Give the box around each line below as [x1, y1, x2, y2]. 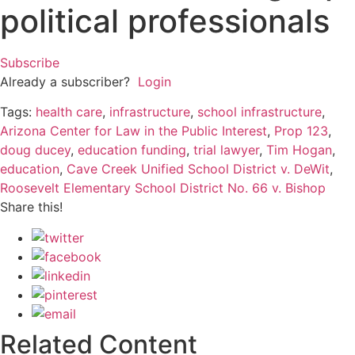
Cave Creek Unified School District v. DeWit [67, 161, 330, 177]
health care [36, 104, 102, 120]
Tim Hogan [266, 142, 332, 158]
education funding [78, 142, 186, 158]
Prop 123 [274, 123, 328, 139]
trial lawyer [193, 142, 259, 158]
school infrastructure [197, 104, 322, 120]
